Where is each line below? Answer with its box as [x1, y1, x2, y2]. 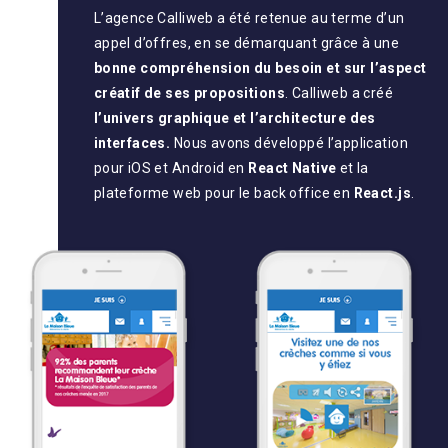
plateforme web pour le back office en [93, 185, 354, 201]
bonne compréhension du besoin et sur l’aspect [93, 60, 427, 76]
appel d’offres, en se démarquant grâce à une [93, 35, 400, 51]
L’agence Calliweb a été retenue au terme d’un [93, 10, 405, 26]
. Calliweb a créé [285, 85, 394, 101]
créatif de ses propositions [93, 85, 286, 101]
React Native [244, 160, 340, 176]
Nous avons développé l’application [170, 135, 408, 151]
